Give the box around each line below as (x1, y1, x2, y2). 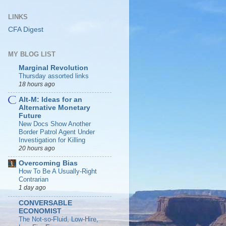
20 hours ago (19, 144, 55, 152)
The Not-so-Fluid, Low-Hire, (19, 215, 98, 223)
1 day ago (19, 184, 46, 192)
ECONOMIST (19, 207, 62, 215)
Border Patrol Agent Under (19, 128, 95, 136)
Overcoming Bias (19, 159, 78, 167)
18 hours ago (19, 80, 55, 88)
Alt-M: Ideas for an (19, 95, 82, 103)
